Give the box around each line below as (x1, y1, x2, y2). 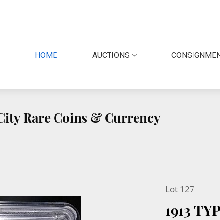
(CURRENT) (56, 50, 95, 60)
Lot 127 (165, 183, 194, 194)
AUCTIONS (92, 51, 132, 60)
